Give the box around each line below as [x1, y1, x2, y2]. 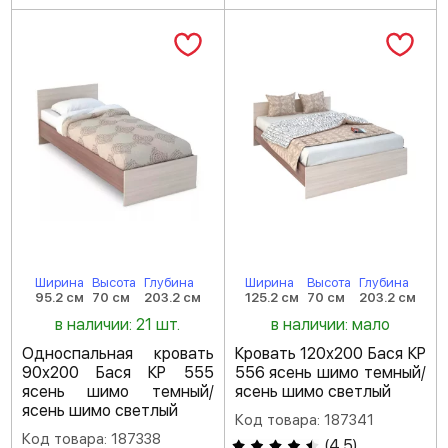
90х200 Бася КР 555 [22, 363, 214, 382]
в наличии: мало [270, 315, 390, 334]
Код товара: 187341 [234, 411, 374, 429]
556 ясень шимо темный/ [234, 363, 426, 382]
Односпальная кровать [22, 344, 214, 363]
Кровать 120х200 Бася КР [234, 344, 426, 363]
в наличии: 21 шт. [55, 315, 181, 334]
